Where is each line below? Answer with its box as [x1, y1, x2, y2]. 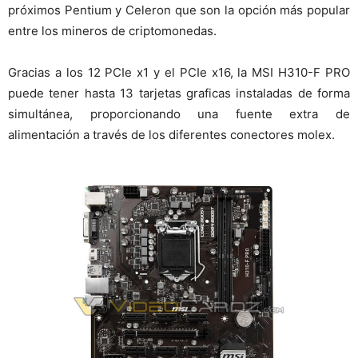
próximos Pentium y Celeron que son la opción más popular [8, 2, 350, 18]
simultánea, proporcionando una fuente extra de [8, 105, 350, 121]
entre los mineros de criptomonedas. [8, 22, 217, 38]
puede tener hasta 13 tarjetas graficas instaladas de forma [8, 85, 350, 101]
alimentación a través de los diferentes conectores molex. [8, 126, 335, 142]
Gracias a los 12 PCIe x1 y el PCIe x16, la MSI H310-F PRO [8, 64, 350, 80]
